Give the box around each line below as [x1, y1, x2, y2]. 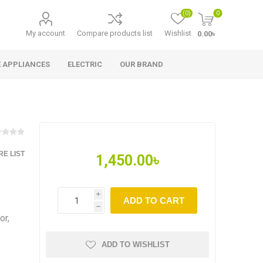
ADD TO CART [123, 195, 185, 205]
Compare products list [77, 29, 153, 38]
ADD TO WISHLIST [101, 240, 170, 249]
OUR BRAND [120, 60, 163, 69]
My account [26, 29, 66, 38]
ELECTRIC [68, 60, 102, 69]
